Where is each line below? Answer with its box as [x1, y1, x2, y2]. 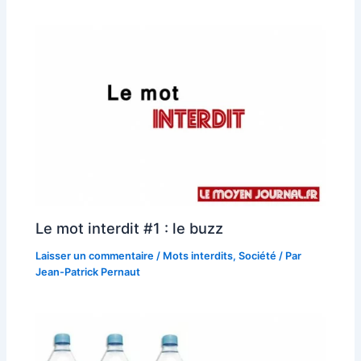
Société [239, 250, 277, 263]
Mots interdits [163, 250, 234, 263]
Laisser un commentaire [35, 250, 155, 263]
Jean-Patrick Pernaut [35, 266, 141, 279]
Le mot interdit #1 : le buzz [35, 219, 224, 238]
